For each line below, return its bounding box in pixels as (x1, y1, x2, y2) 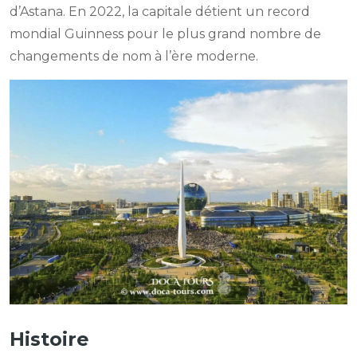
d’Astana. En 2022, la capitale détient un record (10, 3, 310, 19)
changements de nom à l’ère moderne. (10, 48, 258, 64)
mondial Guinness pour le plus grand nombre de (10, 25, 321, 41)
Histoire (10, 328, 88, 351)
